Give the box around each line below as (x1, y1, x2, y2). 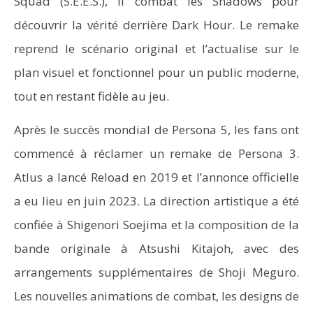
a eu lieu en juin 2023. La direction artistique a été (14, 193, 299, 209)
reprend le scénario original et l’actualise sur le (14, 41, 299, 57)
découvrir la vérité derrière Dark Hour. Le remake (14, 17, 299, 33)
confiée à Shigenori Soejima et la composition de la (14, 217, 299, 233)
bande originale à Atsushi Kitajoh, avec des (14, 240, 299, 256)
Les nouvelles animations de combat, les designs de (14, 288, 299, 304)
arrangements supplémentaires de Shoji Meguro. (14, 264, 299, 280)
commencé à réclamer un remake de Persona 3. (14, 145, 299, 161)
